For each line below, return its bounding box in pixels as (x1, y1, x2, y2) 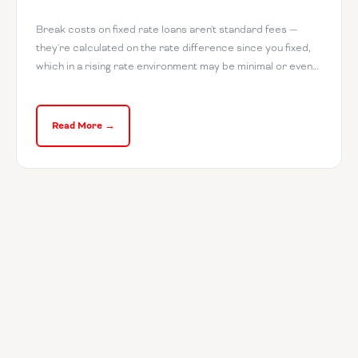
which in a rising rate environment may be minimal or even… (36, 59, 319, 74)
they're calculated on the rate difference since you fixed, (36, 41, 311, 55)
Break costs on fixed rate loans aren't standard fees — (36, 22, 298, 37)
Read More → (51, 118, 115, 133)
